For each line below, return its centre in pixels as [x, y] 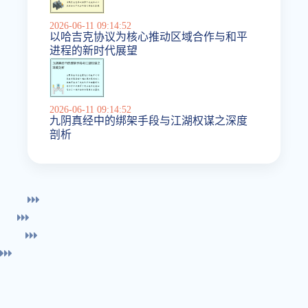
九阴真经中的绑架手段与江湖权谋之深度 [149, 120]
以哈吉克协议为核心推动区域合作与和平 [149, 36]
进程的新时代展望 [94, 50]
